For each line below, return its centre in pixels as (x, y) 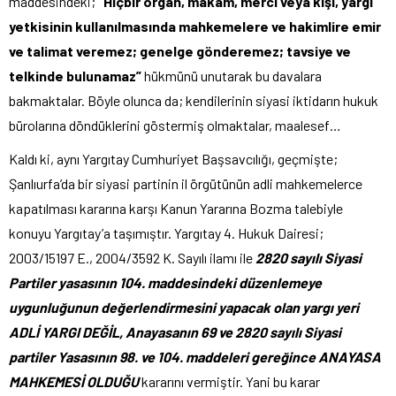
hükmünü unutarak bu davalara (232, 76)
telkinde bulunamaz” (75, 76)
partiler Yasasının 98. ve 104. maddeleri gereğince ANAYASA (195, 357)
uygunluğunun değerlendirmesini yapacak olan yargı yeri (184, 307)
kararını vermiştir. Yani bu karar (231, 381)
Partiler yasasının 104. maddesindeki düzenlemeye (165, 282)
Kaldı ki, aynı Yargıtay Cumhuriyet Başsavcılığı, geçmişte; (173, 159)
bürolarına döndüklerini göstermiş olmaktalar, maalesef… (175, 125)
